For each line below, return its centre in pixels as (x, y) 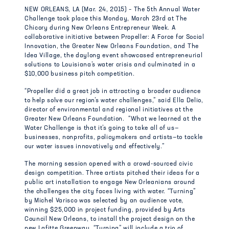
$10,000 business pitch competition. (80, 74)
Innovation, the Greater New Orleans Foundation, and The (112, 47)
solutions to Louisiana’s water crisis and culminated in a (110, 65)
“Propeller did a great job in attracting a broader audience (113, 91)
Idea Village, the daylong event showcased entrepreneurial (114, 56)
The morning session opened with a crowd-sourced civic (109, 164)
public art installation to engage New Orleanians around (110, 182)
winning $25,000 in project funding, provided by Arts (105, 210)
